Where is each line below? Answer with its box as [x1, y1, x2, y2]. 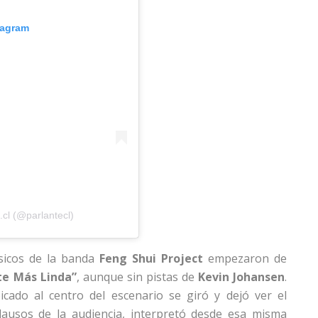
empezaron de [203, 250, 287, 266]
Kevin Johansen [197, 268, 285, 285]
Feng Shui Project [99, 250, 203, 266]
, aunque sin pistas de [76, 268, 198, 285]
